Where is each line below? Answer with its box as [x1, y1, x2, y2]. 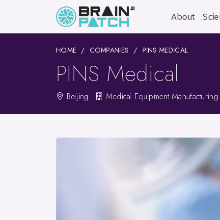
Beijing [64, 91, 89, 102]
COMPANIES [89, 45, 129, 55]
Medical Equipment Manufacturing [103, 91, 218, 102]
